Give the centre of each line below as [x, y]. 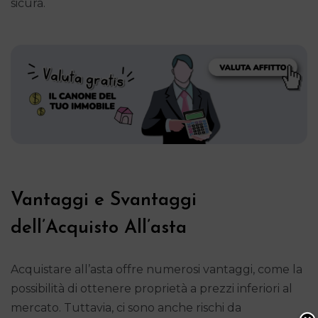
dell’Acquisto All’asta [99, 228]
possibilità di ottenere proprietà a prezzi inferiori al [152, 288]
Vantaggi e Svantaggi [104, 200]
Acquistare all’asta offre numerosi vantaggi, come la [157, 269]
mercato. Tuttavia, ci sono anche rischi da [126, 307]
